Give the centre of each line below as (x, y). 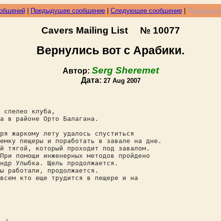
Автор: (77, 71)
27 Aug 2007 (122, 81)
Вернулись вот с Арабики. (110, 50)
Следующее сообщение (146, 11)
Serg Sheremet (125, 70)
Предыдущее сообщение (68, 11)
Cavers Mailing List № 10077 (110, 30)
